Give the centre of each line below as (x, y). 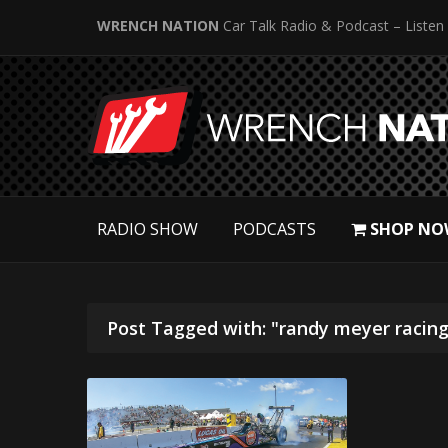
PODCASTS (274, 229)
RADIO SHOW (147, 229)
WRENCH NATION (158, 25)
